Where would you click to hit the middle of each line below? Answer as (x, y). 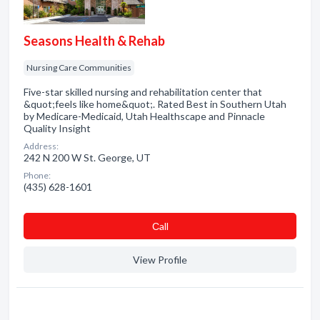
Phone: (37, 175)
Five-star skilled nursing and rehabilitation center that (143, 92)
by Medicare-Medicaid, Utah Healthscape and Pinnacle (144, 116)
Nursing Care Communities (79, 67)
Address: (41, 146)
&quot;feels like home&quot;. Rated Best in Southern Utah (155, 104)
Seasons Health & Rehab (94, 41)
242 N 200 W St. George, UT (87, 157)
